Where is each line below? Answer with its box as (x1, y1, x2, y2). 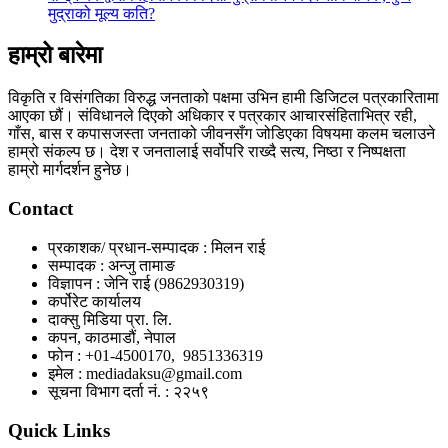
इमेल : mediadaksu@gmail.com (48, 364, 242, 382)
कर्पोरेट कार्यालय (48, 292, 141, 310)
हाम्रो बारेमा (8, 42, 102, 69)
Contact (8, 198, 73, 220)
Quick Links (8, 419, 110, 441)
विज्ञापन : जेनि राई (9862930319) (48, 274, 244, 292)
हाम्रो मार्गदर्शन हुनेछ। (8, 161, 132, 179)
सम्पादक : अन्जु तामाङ (48, 256, 175, 274)
